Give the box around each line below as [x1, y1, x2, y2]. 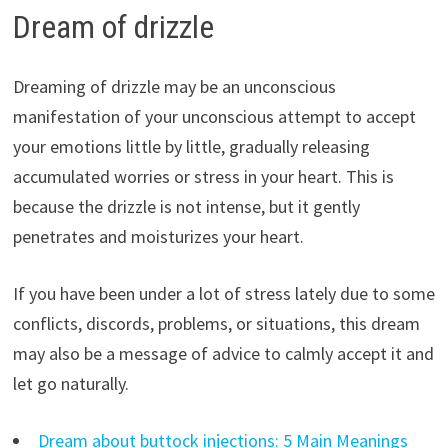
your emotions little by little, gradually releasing [12, 135, 370, 159]
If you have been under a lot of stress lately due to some [12, 282, 435, 306]
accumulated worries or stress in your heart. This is [12, 165, 394, 189]
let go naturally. [12, 372, 129, 396]
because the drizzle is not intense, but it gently [12, 195, 360, 219]
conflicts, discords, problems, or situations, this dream [12, 312, 420, 336]
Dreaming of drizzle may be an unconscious [12, 75, 336, 99]
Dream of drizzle [12, 7, 214, 46]
